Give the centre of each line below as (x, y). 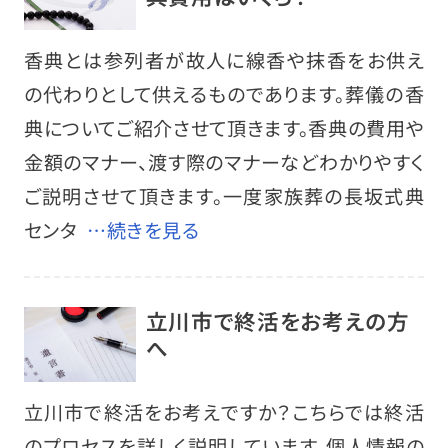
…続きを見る (143, 230)
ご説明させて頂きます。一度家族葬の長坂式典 (224, 196)
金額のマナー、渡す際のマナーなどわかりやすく (224, 162)
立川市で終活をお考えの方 (277, 321)
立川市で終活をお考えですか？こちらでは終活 (224, 412)
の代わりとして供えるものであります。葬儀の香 (224, 94)
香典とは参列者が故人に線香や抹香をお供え (224, 60)
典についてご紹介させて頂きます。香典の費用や (224, 128)
